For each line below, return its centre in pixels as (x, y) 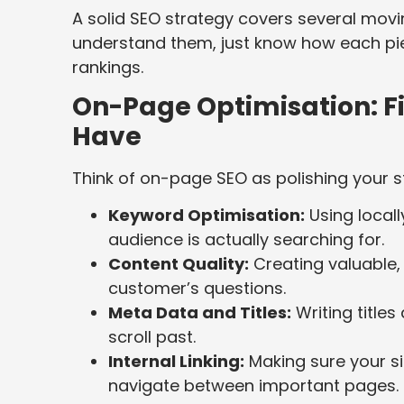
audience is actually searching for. (246, 240)
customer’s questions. (197, 289)
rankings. (108, 67)
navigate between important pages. (253, 386)
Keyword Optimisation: (207, 216)
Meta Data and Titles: (200, 313)
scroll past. (152, 337)
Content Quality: (179, 264)
